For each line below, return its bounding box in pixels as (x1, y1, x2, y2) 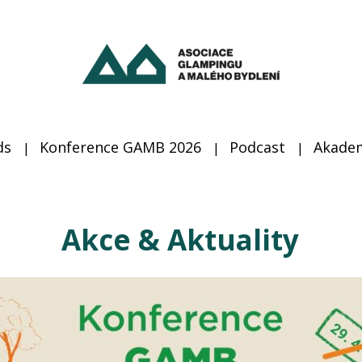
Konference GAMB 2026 (39, 137, 201, 158)
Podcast (229, 137, 285, 158)
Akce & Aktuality (61, 221, 300, 259)
